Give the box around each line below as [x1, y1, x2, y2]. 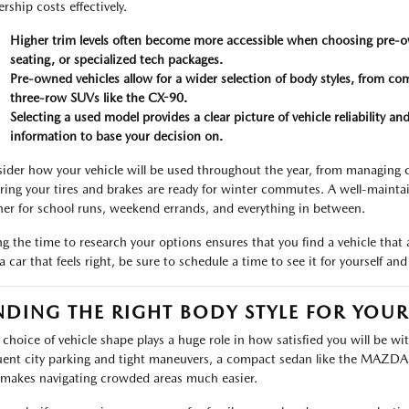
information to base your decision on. [9, 129, 223, 143]
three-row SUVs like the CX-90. [9, 90, 187, 105]
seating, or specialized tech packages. [9, 52, 223, 67]
